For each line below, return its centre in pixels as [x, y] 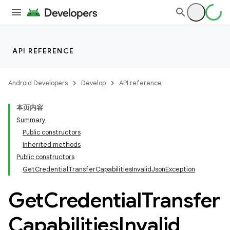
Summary [31, 120]
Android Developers [38, 83]
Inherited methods [52, 145]
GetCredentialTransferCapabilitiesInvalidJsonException [109, 169]
